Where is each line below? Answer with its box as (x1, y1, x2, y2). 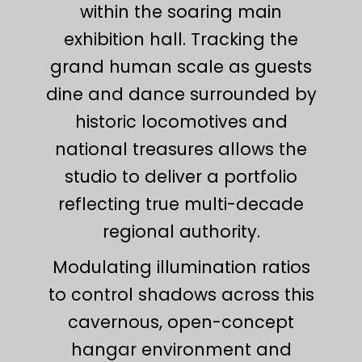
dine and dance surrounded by (45, 82, 317, 106)
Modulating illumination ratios (52, 255, 310, 279)
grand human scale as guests (50, 54, 312, 78)
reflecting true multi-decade (58, 192, 304, 216)
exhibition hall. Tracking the (64, 27, 298, 51)
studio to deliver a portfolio (65, 164, 297, 188)
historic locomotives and (74, 109, 288, 133)
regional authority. (102, 219, 260, 243)
